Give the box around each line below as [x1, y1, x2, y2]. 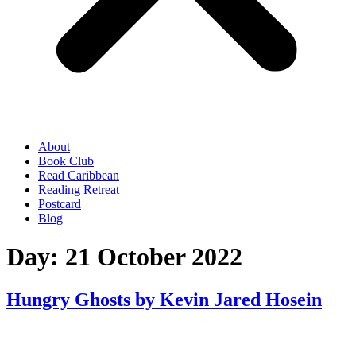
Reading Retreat [38, 183, 119, 196]
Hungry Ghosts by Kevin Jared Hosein [6, 288, 322, 310]
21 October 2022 [65, 242, 242, 272]
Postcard [38, 197, 81, 211]
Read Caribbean [38, 168, 119, 182]
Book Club [38, 154, 94, 168]
